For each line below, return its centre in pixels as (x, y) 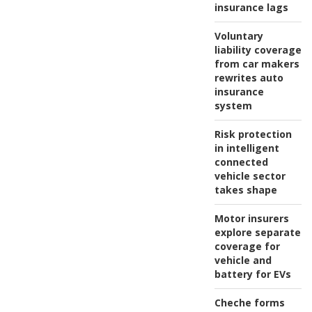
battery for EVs (252, 274)
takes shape (245, 189)
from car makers (257, 63)
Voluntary (239, 36)
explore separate (257, 232)
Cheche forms (249, 302)
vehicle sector (250, 175)
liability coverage (258, 49)
